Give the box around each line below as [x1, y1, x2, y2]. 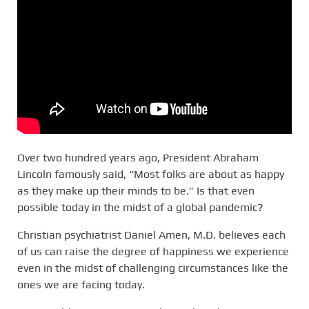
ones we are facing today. [17, 277, 145, 291]
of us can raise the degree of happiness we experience [17, 244, 289, 258]
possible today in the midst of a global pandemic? [17, 200, 263, 214]
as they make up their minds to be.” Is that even [17, 183, 255, 197]
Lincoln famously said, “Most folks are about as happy [17, 167, 284, 181]
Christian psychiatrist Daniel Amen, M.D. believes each [17, 228, 286, 241]
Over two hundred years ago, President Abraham [17, 150, 259, 164]
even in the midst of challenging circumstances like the [17, 261, 288, 275]
